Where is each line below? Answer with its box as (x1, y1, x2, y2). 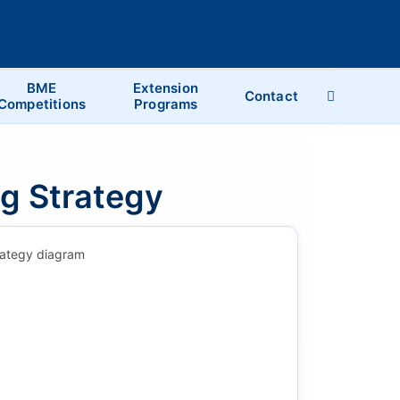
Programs (133, 95, 198, 112)
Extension (133, 79, 199, 96)
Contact (244, 87, 298, 104)
